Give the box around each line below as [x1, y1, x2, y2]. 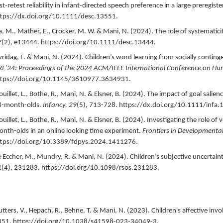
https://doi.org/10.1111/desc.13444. [40, 38, 156, 46]
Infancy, [42, 101, 69, 109]
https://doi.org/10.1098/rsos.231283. [41, 164, 159, 172]
